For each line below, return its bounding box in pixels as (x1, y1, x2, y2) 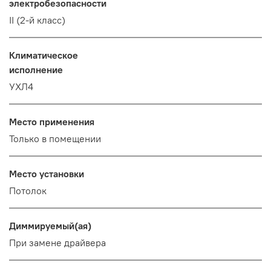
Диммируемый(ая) (9, 220, 91, 232)
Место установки (9, 168, 84, 180)
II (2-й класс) (9, 14, 65, 27)
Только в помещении (9, 132, 101, 145)
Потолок (9, 184, 47, 197)
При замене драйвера (9, 237, 106, 249)
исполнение (9, 64, 63, 76)
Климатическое (9, 49, 78, 62)
